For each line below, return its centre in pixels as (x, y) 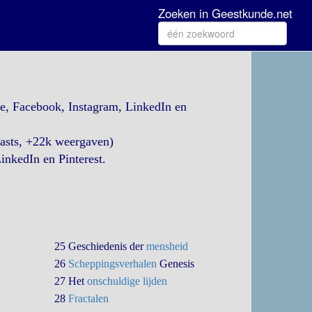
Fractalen (89, 298)
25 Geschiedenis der (101, 246)
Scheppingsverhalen (113, 264)
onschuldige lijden (127, 281)
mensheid (167, 246)
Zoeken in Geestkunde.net (225, 13)
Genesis (176, 264)
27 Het (71, 281)
